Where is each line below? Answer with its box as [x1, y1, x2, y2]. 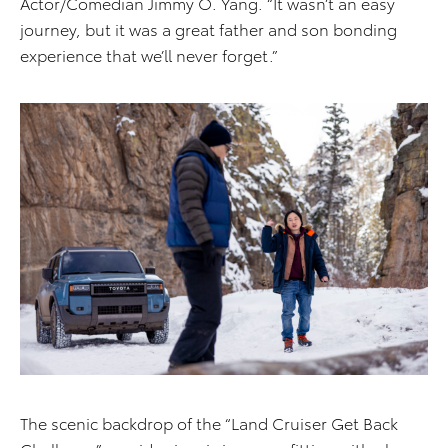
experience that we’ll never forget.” [20, 43, 278, 67]
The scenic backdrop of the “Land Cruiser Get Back [20, 411, 398, 435]
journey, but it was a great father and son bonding [20, 17, 397, 41]
